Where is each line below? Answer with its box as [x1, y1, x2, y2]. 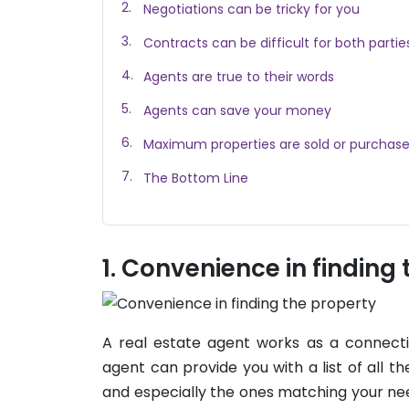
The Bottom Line [143, 168, 248, 187]
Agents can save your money [143, 100, 331, 120]
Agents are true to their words [143, 67, 334, 86]
